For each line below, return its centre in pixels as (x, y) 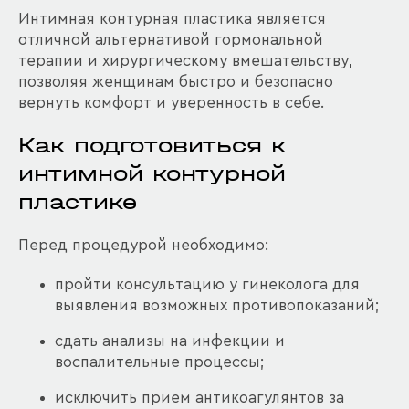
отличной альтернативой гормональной (171, 40)
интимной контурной (152, 174)
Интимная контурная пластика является (172, 19)
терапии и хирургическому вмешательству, (185, 61)
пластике (78, 202)
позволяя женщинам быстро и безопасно (176, 82)
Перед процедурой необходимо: (143, 246)
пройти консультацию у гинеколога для (207, 285)
